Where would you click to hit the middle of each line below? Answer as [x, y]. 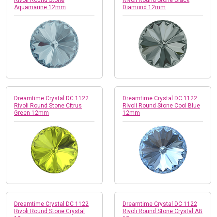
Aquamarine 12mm [40, 7]
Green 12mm [31, 113]
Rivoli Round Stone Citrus [48, 105]
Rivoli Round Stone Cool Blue [161, 105]
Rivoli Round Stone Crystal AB [163, 211]
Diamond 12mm [144, 7]
